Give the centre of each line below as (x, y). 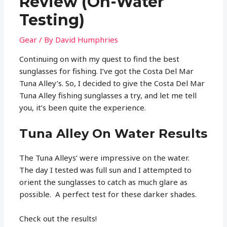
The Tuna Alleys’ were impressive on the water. (106, 157)
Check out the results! (58, 218)
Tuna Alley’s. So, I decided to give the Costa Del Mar (112, 83)
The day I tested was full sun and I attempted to (106, 169)
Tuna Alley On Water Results (113, 133)
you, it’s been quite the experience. (83, 107)
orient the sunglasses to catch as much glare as (104, 182)
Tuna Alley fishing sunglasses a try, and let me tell (108, 95)
